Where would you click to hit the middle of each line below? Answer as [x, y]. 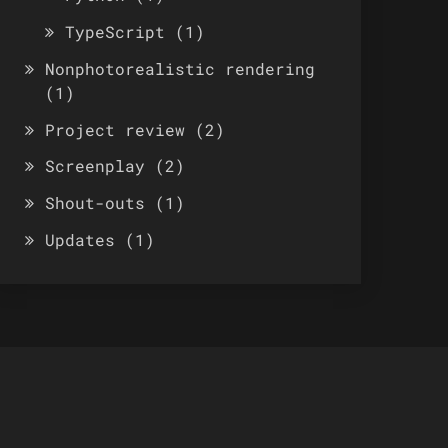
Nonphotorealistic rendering [179, 68]
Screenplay [94, 166]
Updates [79, 239]
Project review [114, 129]
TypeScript [114, 31]
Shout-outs [94, 203]
